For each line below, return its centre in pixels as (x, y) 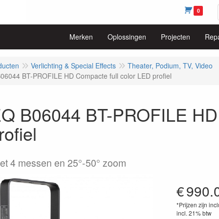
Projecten (175, 37)
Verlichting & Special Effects (73, 66)
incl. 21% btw (194, 213)
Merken (81, 37)
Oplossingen (127, 37)
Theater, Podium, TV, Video (170, 66)
